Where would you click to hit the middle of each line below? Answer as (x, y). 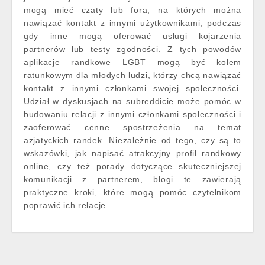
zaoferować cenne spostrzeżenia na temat (132, 127)
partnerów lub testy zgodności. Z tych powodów (132, 49)
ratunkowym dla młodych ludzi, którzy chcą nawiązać (133, 75)
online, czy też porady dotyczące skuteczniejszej (132, 166)
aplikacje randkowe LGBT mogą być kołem (132, 62)
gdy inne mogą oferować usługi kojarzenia (132, 36)
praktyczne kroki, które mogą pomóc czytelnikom (132, 192)
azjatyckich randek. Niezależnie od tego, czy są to (132, 140)
